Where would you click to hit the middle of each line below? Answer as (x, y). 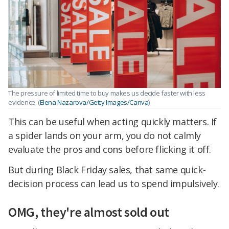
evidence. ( (24, 102)
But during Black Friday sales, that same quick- (107, 169)
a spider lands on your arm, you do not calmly (105, 135)
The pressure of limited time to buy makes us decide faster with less (107, 93)
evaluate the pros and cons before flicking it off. (110, 149)
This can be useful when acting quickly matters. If (113, 121)
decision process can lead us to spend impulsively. (114, 183)
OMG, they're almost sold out (89, 212)
